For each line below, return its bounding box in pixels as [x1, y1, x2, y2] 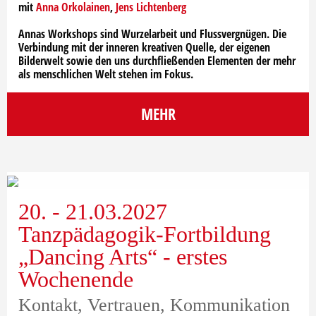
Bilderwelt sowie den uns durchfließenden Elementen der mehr [18, 52, 296, 68]
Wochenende [18, 266, 133, 292]
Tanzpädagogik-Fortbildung [18, 221, 271, 247]
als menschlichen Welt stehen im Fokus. [18, 66, 193, 82]
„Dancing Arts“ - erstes [18, 243, 227, 269]
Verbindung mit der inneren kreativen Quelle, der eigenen [18, 39, 270, 55]
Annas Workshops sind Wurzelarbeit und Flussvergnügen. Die [18, 25, 286, 42]
